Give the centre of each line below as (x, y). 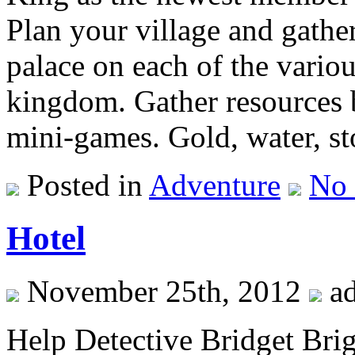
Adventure (215, 185)
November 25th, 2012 (164, 292)
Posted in (84, 185)
